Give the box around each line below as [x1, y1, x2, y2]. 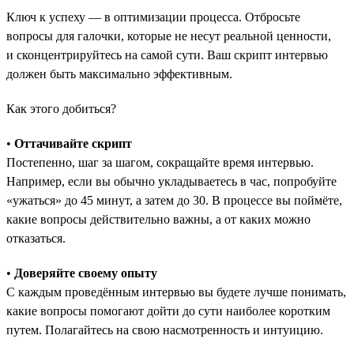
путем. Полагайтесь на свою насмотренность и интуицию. [6, 322, 323, 337]
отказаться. [6, 231, 66, 245]
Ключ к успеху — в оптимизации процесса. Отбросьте [6, 9, 300, 24]
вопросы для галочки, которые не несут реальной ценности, [6, 28, 331, 43]
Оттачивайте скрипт [14, 136, 132, 150]
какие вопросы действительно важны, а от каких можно [6, 212, 311, 226]
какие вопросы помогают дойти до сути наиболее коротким [6, 303, 330, 318]
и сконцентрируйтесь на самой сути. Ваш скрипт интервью [6, 47, 328, 62]
